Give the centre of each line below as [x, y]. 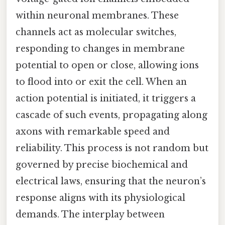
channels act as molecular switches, [96, 32]
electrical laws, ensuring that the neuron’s [111, 181]
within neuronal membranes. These [97, 15]
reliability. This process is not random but [112, 148]
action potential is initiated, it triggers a [106, 98]
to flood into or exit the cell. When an [101, 82]
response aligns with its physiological [100, 198]
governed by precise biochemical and [102, 164]
